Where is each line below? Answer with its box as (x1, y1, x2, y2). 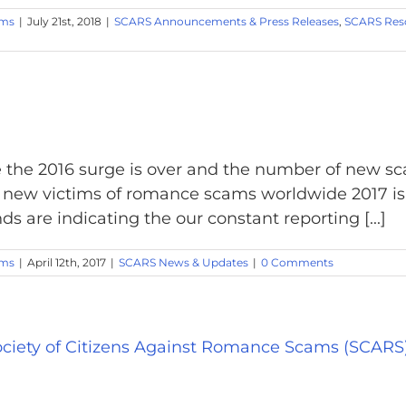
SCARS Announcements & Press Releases (114, 14, 339, 28)
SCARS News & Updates (119, 256, 248, 269)
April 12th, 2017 (27, 256, 106, 269)
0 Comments (261, 256, 333, 269)
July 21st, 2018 (27, 14, 101, 28)
